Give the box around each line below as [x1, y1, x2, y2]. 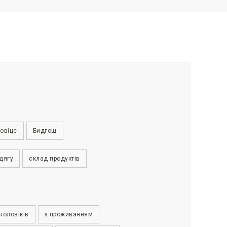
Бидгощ [32, 127, 57, 134]
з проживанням [44, 210, 93, 218]
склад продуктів [29, 155, 80, 162]
